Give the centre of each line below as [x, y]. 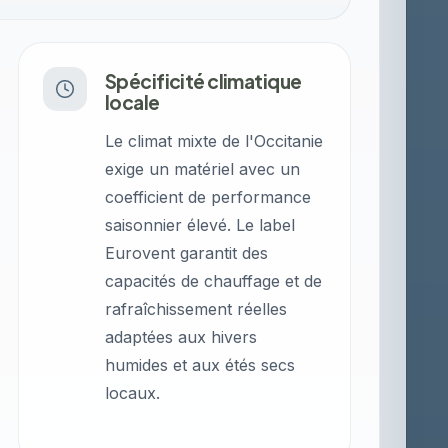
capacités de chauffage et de [214, 281]
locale [132, 102]
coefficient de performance [208, 197]
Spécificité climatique [203, 81]
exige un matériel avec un [203, 169]
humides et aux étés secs [200, 365]
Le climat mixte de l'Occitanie [214, 141]
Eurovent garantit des [187, 253]
